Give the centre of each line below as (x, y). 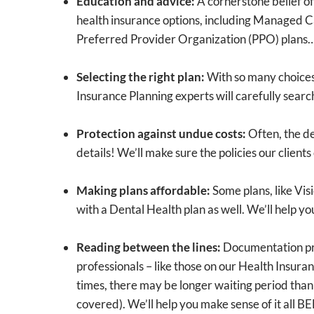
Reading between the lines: (148, 247)
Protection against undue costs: (161, 133)
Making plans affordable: (143, 190)
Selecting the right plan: (140, 76)
